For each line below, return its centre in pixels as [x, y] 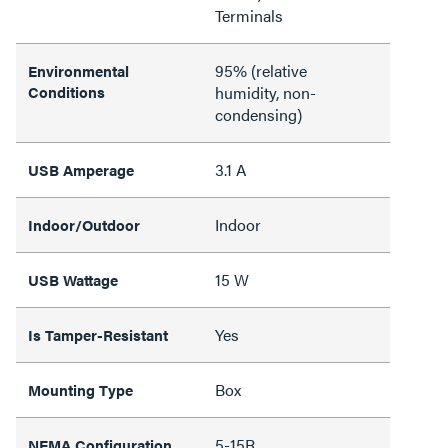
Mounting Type [80, 389]
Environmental [78, 70]
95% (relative [261, 70]
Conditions [66, 91]
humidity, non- [265, 92]
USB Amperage [81, 169]
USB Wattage [73, 279]
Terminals [249, 15]
